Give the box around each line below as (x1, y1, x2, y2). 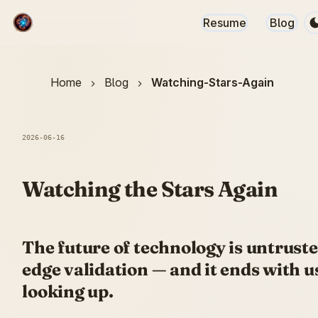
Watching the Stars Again (22, 176, 278, 202)
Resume (203, 16, 246, 30)
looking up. (22, 281, 114, 302)
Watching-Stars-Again (151, 75, 275, 89)
